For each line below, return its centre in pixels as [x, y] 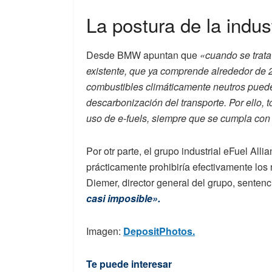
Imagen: [105, 231]
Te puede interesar [129, 263]
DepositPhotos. [159, 231]
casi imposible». [123, 198]
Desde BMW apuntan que [143, 55]
